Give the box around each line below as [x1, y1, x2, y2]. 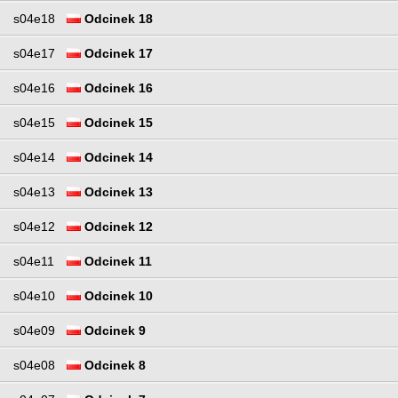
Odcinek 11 [81, 254, 152, 269]
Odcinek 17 [81, 46, 153, 61]
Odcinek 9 [81, 323, 146, 338]
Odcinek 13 [81, 185, 153, 200]
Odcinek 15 [81, 115, 153, 131]
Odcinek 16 [81, 81, 153, 96]
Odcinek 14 [81, 150, 153, 165]
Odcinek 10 [81, 289, 153, 304]
